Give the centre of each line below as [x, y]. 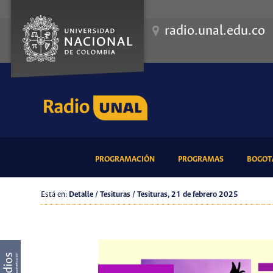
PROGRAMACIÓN [125, 159]
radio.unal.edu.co [215, 31]
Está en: [55, 195]
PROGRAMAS [200, 159]
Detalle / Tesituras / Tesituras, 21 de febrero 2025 [154, 195]
